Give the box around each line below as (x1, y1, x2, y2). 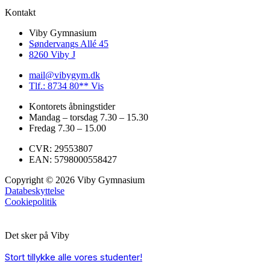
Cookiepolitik (5, 196, 57, 207)
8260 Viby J (29, 49, 75, 60)
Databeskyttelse (5, 185, 64, 196)
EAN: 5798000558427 (29, 154, 117, 165)
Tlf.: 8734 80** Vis (29, 80, 104, 91)
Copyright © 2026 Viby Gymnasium (5, 174, 145, 185)
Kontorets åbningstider (29, 101, 115, 111)
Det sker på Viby (5, 230, 69, 240)
